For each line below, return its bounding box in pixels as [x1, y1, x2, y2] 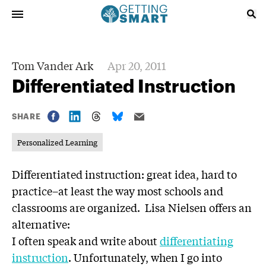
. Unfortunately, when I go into [68, 249, 222, 265]
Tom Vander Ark [12, 58, 93, 73]
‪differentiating [160, 233, 233, 248]
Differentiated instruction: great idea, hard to [12, 166, 237, 182]
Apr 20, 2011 [107, 58, 166, 73]
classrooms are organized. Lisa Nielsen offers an [12, 199, 252, 215]
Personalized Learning [17, 137, 97, 148]
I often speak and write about [12, 233, 160, 248]
